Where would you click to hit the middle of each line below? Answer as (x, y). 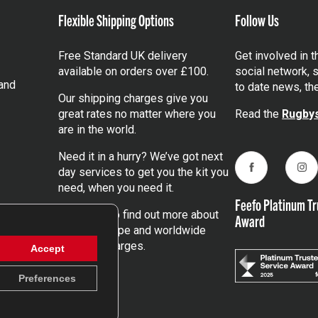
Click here (82, 214)
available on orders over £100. (133, 71)
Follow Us (257, 19)
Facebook (275, 174)
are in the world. (97, 129)
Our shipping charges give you (133, 98)
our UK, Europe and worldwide (132, 230)
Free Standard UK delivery (122, 55)
